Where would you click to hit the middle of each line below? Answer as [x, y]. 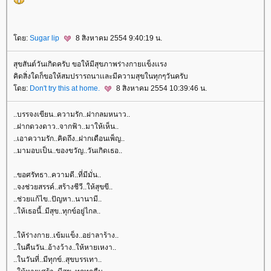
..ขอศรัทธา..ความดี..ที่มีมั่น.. [57, 175]
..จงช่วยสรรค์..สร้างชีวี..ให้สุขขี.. [63, 187]
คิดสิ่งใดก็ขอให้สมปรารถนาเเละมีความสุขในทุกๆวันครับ [101, 76]
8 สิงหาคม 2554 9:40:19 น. [118, 38]
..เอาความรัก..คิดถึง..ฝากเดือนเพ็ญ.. [69, 139]
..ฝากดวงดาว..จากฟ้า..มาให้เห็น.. [66, 127]
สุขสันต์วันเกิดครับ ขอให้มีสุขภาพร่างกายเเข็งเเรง [90, 64]
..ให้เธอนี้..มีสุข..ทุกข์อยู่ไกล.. [57, 211]
